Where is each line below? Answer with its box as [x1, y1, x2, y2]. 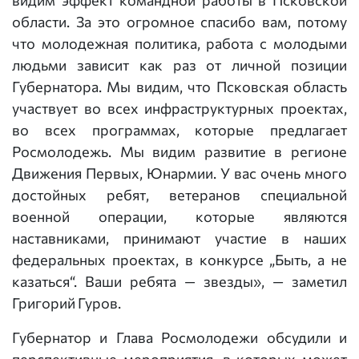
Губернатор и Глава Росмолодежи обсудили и [12, 329, 347, 346]
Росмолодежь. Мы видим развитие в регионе [12, 143, 347, 160]
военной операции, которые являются [12, 208, 347, 225]
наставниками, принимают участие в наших [12, 229, 347, 247]
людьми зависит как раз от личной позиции [12, 56, 347, 74]
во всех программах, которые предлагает [12, 121, 347, 139]
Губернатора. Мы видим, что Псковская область [12, 78, 347, 95]
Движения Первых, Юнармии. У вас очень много [12, 164, 347, 182]
